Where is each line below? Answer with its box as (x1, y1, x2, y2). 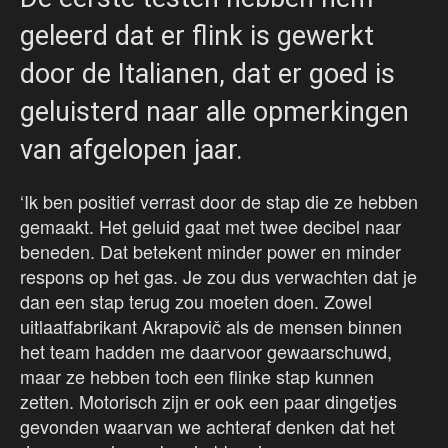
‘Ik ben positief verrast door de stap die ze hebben (20, 188, 418, 215)
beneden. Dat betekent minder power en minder (20, 238, 401, 265)
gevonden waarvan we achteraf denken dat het (20, 413, 395, 440)
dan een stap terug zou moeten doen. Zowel (20, 288, 372, 315)
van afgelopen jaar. (20, 134, 243, 167)
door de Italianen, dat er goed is (20, 58, 395, 91)
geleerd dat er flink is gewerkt (20, 20, 374, 53)
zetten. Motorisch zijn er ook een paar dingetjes (20, 388, 397, 415)
